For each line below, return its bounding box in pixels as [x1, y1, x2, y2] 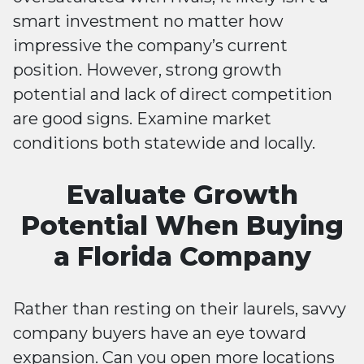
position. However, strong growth [13, 60, 282, 80]
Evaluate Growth [66, 179, 298, 211]
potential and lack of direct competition [13, 84, 332, 105]
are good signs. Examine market [13, 109, 271, 129]
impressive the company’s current [13, 36, 288, 56]
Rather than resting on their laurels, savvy [13, 299, 346, 319]
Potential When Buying [20, 210, 344, 242]
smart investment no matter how [13, 11, 284, 32]
